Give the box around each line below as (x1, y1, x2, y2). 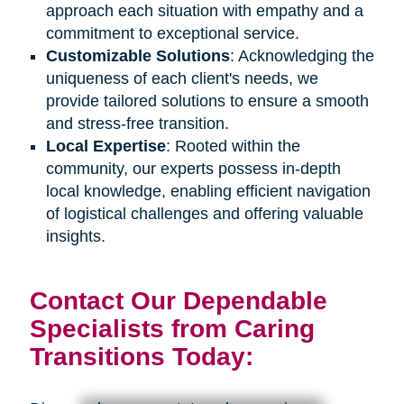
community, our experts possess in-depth (45, 159, 341, 178)
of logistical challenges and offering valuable (45, 204, 363, 223)
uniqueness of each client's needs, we (45, 69, 318, 87)
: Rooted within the (165, 136, 300, 155)
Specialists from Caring (29, 314, 315, 344)
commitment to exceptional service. (45, 23, 299, 42)
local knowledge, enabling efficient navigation (45, 181, 371, 200)
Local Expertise (45, 136, 166, 155)
